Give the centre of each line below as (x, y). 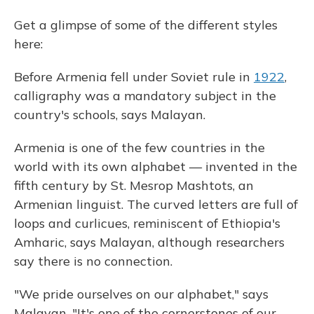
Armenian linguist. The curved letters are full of (156, 204)
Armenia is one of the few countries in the (139, 148)
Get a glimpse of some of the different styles (146, 25)
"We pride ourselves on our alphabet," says (141, 294)
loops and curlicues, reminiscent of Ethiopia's (147, 223)
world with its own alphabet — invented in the (156, 166)
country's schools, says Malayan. (110, 115)
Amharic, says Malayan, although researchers (149, 242)
